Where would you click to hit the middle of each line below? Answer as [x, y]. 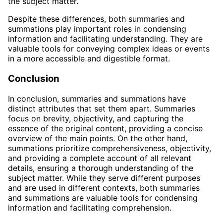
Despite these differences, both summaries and [96, 19]
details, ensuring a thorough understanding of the [101, 168]
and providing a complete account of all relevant [100, 158]
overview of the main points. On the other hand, [98, 138]
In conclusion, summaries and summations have [97, 98]
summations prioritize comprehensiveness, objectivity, [110, 148]
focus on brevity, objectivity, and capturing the [96, 118]
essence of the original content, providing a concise [105, 128]
